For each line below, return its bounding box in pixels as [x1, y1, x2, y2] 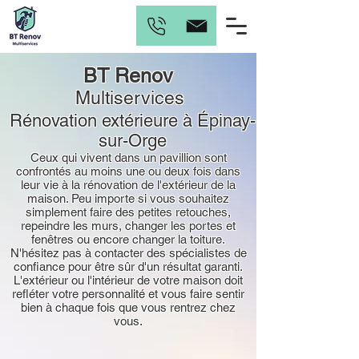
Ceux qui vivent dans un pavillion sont [30, 151, 227, 164]
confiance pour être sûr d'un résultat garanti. [14, 260, 243, 273]
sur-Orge [98, 131, 167, 151]
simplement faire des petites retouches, [26, 205, 231, 219]
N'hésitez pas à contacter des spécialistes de [10, 246, 247, 260]
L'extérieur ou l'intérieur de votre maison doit [14, 273, 243, 287]
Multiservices [75, 87, 184, 108]
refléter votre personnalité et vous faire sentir [12, 287, 244, 301]
